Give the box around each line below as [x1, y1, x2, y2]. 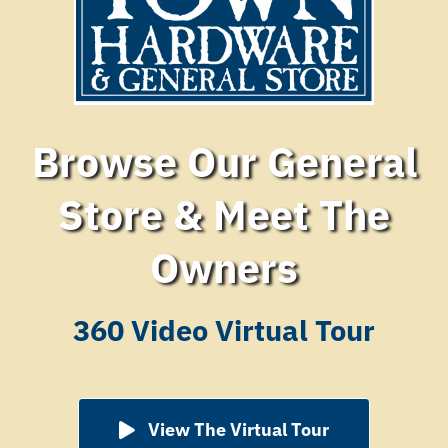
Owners [150, 241, 298, 295]
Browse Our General [31, 135, 417, 189]
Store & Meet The [58, 188, 390, 242]
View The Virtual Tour [147, 418, 329, 442]
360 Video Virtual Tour [73, 312, 375, 350]
